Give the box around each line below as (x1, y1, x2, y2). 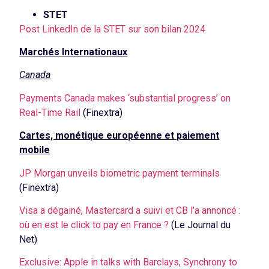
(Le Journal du (169, 219, 231, 231)
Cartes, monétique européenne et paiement (19, 130, 220, 142)
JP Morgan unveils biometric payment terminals (19, 167, 220, 179)
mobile (19, 144, 50, 156)
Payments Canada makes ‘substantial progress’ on (19, 92, 231, 104)
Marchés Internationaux (19, 46, 128, 58)
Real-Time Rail (19, 106, 81, 118)
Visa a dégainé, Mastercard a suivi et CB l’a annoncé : (19, 205, 241, 217)
